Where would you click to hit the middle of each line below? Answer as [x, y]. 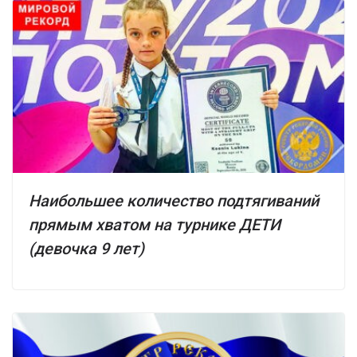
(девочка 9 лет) [86, 249]
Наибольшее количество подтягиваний [174, 201]
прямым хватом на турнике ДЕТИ [155, 225]
